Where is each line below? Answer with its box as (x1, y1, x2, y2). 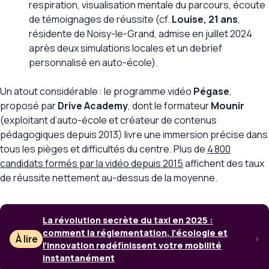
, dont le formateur (128, 99, 211, 113)
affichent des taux (183, 157, 264, 171)
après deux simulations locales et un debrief (29, 41, 222, 55)
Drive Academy (58, 99, 128, 113)
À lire (16, 232, 38, 246)
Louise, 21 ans (172, 13, 238, 26)
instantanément (43, 252, 115, 264)
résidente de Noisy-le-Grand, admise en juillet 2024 (29, 27, 252, 41)
